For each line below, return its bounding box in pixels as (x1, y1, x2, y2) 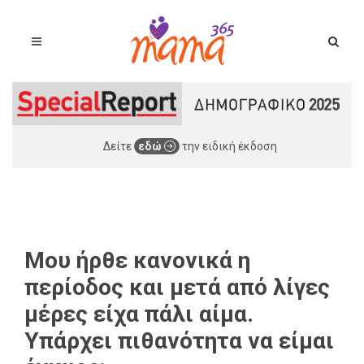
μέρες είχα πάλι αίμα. (24, 300, 253, 327)
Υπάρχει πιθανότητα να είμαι (24, 327, 334, 354)
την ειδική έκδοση (180, 139, 277, 153)
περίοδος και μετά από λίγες (24, 273, 330, 301)
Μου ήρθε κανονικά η (24, 246, 250, 274)
